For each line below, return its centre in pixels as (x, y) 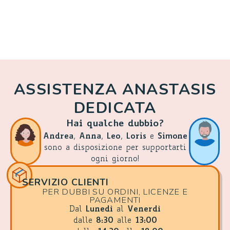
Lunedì (99, 210)
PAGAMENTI (115, 200)
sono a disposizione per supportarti (115, 148)
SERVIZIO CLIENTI (65, 182)
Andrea (58, 137)
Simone (172, 137)
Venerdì (144, 210)
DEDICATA (115, 108)
